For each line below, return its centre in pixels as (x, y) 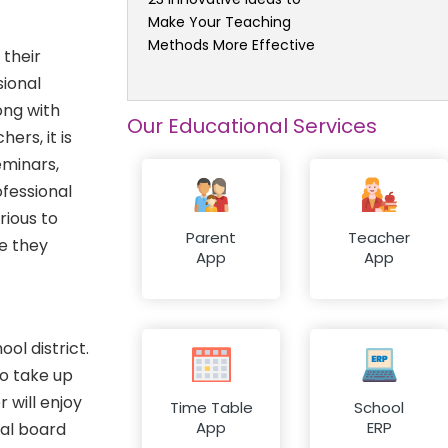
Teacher (379, 238)
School (379, 408)
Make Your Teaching (219, 21)
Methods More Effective (231, 44)
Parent (211, 238)
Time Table (211, 408)
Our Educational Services (252, 125)
